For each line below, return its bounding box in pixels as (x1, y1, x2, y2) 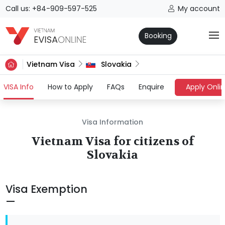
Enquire (139, 82, 164, 92)
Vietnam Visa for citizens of (31, 134, 194, 149)
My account (177, 4, 220, 14)
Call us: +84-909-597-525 (5, 4, 97, 14)
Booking (144, 31, 172, 41)
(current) (33, 81, 66, 92)
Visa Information (82, 117, 143, 128)
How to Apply (48, 82, 93, 92)
